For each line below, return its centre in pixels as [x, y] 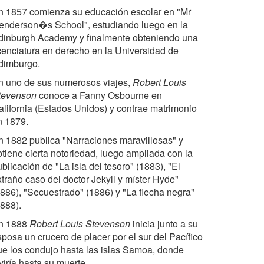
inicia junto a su [164, 224]
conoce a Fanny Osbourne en [99, 95]
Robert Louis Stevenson [80, 224]
